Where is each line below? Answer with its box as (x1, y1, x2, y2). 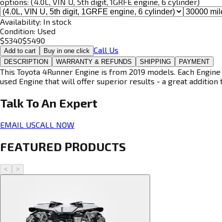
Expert (59, 95, 98, 110)
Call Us (94, 45, 118, 55)
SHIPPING (140, 57, 171, 65)
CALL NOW (36, 119, 74, 129)
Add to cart (4, 47, 36, 55)
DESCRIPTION (4, 57, 48, 65)
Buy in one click (44, 47, 90, 55)
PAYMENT (179, 57, 210, 65)
